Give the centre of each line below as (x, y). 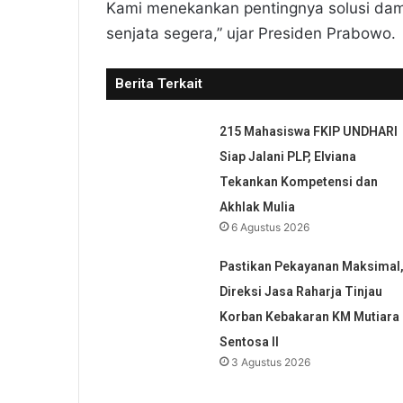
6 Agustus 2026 (270, 228)
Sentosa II (249, 342)
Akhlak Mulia (257, 207)
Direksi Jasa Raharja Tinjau (300, 292)
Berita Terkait (159, 84)
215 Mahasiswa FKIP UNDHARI (308, 132)
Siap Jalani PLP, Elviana (287, 157)
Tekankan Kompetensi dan (298, 182)
